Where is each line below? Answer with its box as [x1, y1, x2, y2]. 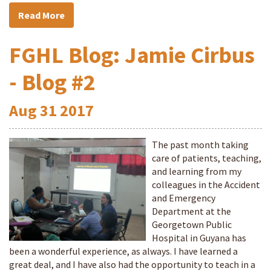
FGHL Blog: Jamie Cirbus [9, 41, 255, 69]
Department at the [152, 205, 231, 217]
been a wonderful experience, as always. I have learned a [9, 245, 238, 257]
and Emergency [152, 192, 215, 204]
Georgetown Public [152, 218, 232, 230]
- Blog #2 [9, 68, 96, 96]
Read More [18, 9, 65, 21]
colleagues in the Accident [152, 178, 260, 191]
